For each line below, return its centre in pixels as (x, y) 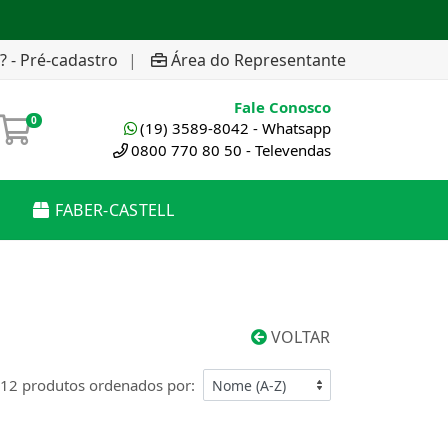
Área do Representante (258, 59)
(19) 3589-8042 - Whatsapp (235, 128)
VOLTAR (298, 337)
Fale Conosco (282, 107)
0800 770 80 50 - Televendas (231, 150)
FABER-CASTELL (114, 210)
